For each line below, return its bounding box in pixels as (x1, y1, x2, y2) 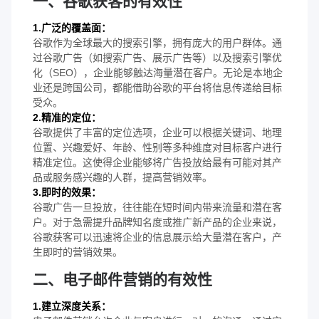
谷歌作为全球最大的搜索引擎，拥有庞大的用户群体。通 (33, 36, 282, 48)
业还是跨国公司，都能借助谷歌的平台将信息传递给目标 (33, 81, 282, 93)
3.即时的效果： (33, 186, 101, 198)
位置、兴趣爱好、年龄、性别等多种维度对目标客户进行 (33, 141, 282, 153)
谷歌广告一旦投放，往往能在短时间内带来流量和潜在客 (33, 201, 282, 213)
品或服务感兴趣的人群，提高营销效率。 (33, 171, 212, 183)
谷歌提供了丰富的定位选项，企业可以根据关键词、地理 (33, 126, 282, 138)
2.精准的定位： (33, 111, 101, 123)
